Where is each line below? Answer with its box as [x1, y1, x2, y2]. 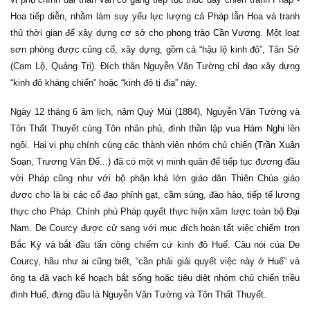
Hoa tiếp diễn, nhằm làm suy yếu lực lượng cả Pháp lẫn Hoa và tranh [10, 11, 300, 21]
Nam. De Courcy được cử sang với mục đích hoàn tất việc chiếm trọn [10, 223, 300, 233]
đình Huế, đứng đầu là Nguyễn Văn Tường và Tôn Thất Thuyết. [10, 289, 266, 300]
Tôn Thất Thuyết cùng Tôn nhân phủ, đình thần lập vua [10, 123, 244, 134]
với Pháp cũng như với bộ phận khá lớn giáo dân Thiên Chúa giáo [10, 173, 300, 183]
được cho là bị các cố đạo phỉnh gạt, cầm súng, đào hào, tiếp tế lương [10, 190, 300, 200]
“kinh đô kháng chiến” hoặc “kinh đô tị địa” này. [10, 77, 197, 88]
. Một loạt [260, 28, 300, 38]
